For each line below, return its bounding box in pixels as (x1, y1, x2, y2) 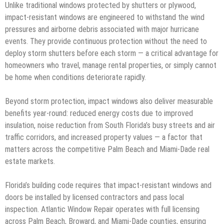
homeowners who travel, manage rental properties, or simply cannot (5, 60, 216, 70)
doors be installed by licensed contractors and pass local (5, 192, 184, 202)
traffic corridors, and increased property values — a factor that (5, 132, 202, 142)
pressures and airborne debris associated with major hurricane (5, 24, 199, 34)
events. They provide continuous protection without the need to (5, 36, 207, 46)
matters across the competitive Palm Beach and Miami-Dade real (5, 144, 209, 154)
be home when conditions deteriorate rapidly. (5, 72, 146, 82)
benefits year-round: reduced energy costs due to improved (5, 108, 193, 118)
